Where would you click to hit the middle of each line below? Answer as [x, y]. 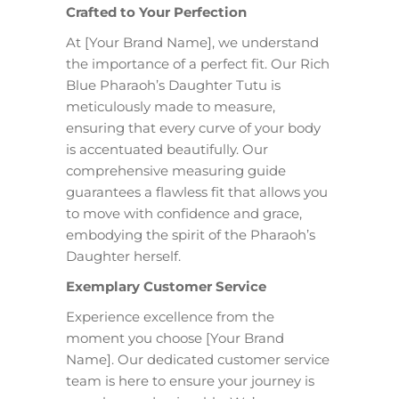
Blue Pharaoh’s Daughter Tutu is [173, 85]
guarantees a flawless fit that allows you [197, 192]
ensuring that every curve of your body [193, 128]
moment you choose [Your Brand [175, 338]
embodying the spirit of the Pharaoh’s [191, 235]
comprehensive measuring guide [176, 171]
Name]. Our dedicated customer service [198, 359]
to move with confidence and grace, [184, 213]
